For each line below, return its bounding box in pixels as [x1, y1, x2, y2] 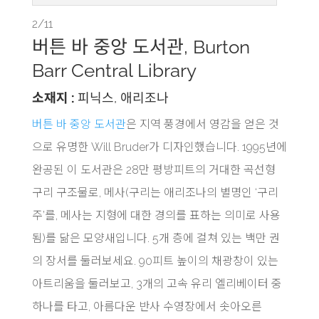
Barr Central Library [31, 59, 197, 81]
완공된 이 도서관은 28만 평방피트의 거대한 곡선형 [31, 162, 276, 177]
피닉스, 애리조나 [77, 90, 169, 105]
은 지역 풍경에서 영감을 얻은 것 [125, 117, 279, 131]
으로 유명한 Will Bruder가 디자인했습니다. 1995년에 [31, 140, 287, 154]
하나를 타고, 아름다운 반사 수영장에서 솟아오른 [31, 299, 262, 313]
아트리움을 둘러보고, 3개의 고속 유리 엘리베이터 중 [31, 276, 282, 291]
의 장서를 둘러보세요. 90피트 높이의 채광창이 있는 [31, 253, 278, 268]
